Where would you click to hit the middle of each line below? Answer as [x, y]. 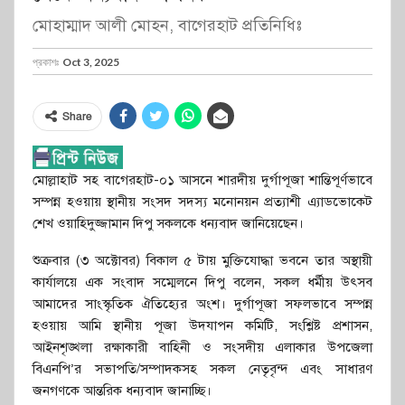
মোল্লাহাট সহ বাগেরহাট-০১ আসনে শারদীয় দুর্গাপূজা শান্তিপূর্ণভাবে [202, 179]
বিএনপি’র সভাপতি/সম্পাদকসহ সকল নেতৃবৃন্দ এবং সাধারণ [202, 368]
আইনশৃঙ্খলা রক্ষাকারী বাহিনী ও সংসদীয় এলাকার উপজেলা [202, 347]
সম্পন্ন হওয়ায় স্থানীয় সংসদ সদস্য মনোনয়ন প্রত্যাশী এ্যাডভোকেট [202, 201]
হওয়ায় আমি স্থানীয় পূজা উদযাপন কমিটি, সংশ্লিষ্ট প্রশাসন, [202, 325]
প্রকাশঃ [47, 61]
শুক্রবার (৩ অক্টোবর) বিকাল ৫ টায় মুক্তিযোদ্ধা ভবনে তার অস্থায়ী [202, 260]
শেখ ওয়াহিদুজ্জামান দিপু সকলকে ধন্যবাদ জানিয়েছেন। [168, 223]
